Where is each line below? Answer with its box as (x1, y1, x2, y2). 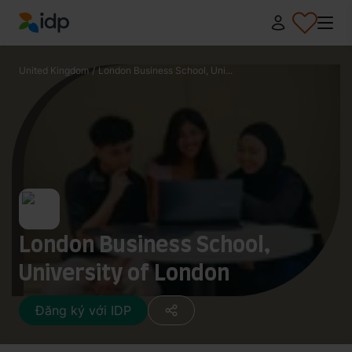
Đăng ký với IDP (35, 302, 131, 318)
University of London (19, 255, 229, 288)
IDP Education (18, 34, 102, 50)
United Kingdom (19, 64, 89, 76)
